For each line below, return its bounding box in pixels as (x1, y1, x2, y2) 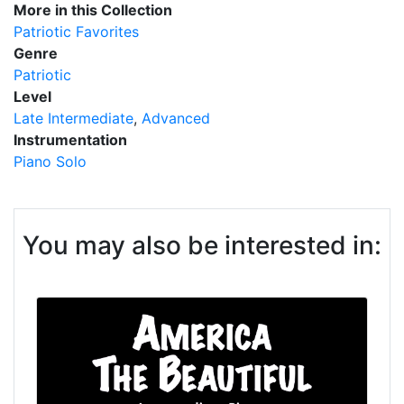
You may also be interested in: (23, 229, 381, 261)
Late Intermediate (14, 108, 133, 127)
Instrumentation (14, 130, 127, 149)
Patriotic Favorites (14, 22, 139, 41)
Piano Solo (14, 151, 87, 170)
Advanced (142, 108, 210, 127)
